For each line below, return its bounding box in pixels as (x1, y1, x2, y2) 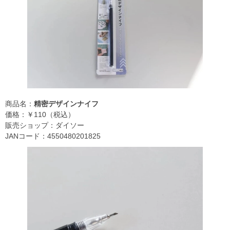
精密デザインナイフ (34, 100, 99, 108)
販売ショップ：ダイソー (5, 121, 84, 130)
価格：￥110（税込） (5, 110, 75, 119)
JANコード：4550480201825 (5, 132, 101, 141)
